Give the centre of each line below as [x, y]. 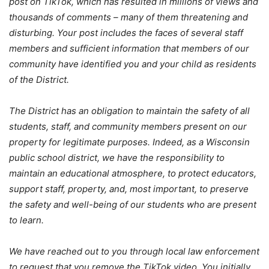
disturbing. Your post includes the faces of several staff [126, 33]
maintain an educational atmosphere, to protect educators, [133, 174]
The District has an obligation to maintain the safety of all [129, 111]
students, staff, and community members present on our [128, 127]
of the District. [39, 80]
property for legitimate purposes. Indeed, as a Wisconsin [129, 142]
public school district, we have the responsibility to [117, 158]
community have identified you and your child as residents [133, 64]
